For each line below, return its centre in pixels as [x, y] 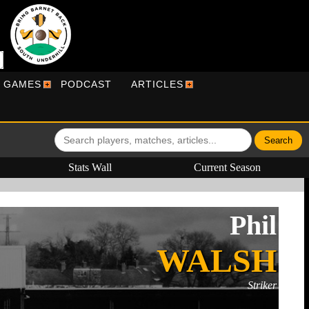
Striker [262, 285]
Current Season [228, 167]
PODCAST [86, 84]
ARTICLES [157, 84]
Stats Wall [90, 167]
